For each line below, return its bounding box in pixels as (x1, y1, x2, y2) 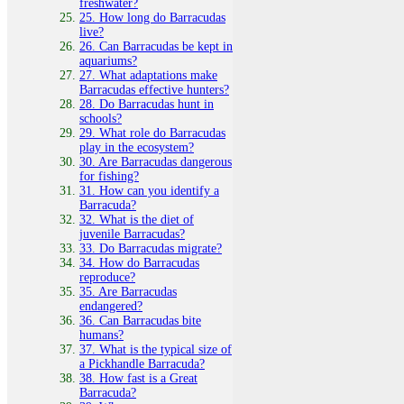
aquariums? (79, 53, 137, 68)
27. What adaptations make (79, 68, 217, 82)
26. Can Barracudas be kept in (79, 39, 233, 53)
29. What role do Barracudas (79, 125, 225, 140)
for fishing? (79, 169, 139, 183)
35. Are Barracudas (79, 284, 177, 298)
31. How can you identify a (79, 183, 219, 197)
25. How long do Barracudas (79, 10, 225, 24)
